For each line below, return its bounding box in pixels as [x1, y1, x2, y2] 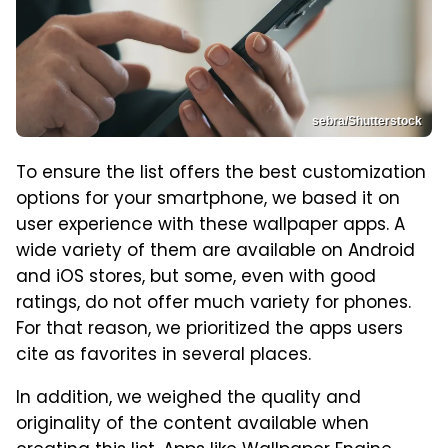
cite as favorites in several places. [16, 342, 311, 371]
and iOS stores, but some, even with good [16, 264, 376, 293]
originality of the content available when [16, 411, 369, 440]
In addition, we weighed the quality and [16, 385, 361, 414]
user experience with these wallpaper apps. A [16, 212, 405, 241]
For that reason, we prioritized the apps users [16, 316, 403, 345]
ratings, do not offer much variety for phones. [16, 290, 411, 319]
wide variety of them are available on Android [16, 238, 415, 267]
